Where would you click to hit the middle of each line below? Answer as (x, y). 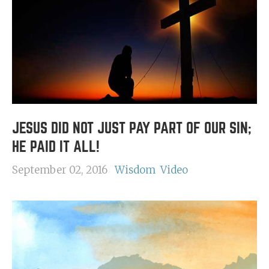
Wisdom (135, 170)
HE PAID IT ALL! (56, 147)
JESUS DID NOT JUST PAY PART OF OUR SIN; (132, 128)
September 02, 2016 (60, 170)
